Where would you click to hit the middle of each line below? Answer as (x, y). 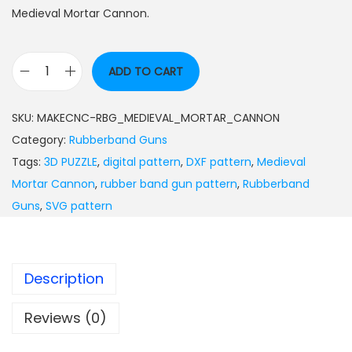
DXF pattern (219, 161)
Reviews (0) (66, 317)
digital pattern (142, 161)
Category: (40, 139)
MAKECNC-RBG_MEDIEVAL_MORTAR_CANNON (158, 117)
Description (64, 278)
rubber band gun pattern (169, 183)
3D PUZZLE (71, 161)
